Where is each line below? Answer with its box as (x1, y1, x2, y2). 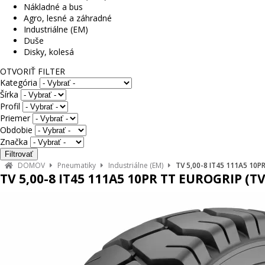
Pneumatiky (57, 160, 96, 170)
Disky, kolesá (24, 46, 74, 57)
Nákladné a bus (24, 1, 83, 12)
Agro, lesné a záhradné (24, 12, 112, 24)
